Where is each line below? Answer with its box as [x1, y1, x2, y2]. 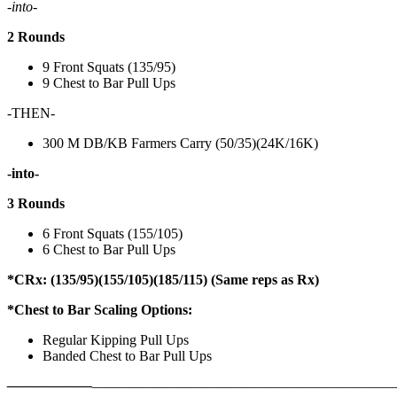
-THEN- [7, 105, 55, 121]
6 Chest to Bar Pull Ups [43, 241, 179, 257]
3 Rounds [7, 195, 68, 211]
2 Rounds [7, 28, 68, 44]
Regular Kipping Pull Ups [43, 331, 192, 347]
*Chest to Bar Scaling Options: [7, 301, 192, 317]
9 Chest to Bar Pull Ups [43, 74, 179, 90]
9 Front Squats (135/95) [43, 58, 179, 74]
